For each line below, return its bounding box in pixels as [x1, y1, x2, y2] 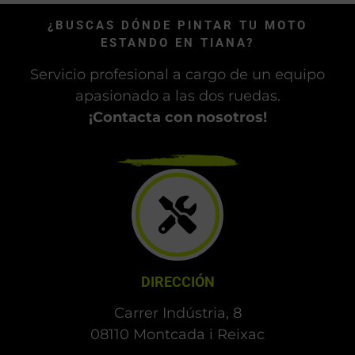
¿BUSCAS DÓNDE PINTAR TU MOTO [48, 17, 307, 32]
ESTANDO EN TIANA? [101, 35, 254, 50]
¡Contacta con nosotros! [88, 109, 267, 127]
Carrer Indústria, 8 [113, 304, 242, 323]
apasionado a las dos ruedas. [74, 87, 281, 105]
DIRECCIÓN [140, 273, 215, 291]
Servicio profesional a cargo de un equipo [30, 66, 325, 84]
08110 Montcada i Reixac [90, 326, 265, 344]
